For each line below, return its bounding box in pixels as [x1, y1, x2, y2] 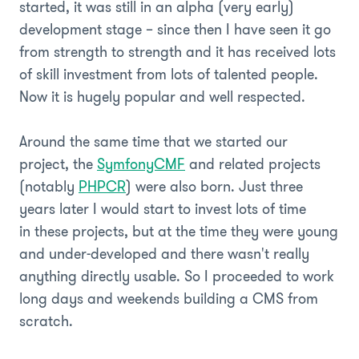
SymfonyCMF [97, 153, 185, 175]
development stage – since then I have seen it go [19, 18, 331, 40]
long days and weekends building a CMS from [19, 288, 318, 309]
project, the [19, 153, 97, 175]
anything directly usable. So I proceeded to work [19, 265, 334, 287]
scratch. [19, 310, 73, 332]
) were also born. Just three [126, 175, 303, 197]
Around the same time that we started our [19, 131, 288, 152]
